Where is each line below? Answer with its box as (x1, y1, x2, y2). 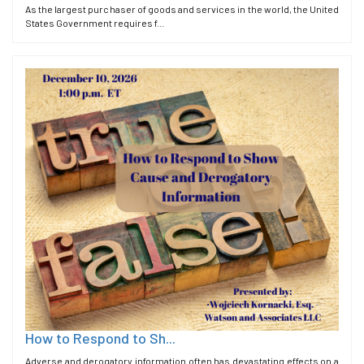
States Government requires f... (25, 16, 164, 28)
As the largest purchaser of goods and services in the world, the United (25, 2, 339, 15)
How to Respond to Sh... (25, 329, 175, 348)
